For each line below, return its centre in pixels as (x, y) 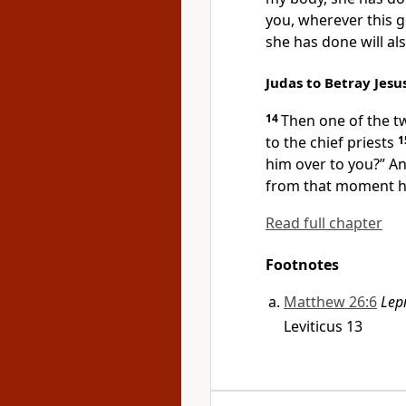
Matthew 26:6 (330, 302)
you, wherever (316, 20)
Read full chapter (324, 223)
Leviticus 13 (323, 326)
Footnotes (302, 265)
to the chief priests (330, 142)
